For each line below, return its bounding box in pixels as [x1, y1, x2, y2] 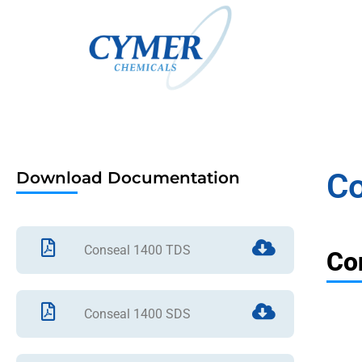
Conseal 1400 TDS [84, 242, 192, 258]
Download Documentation [16, 168, 240, 188]
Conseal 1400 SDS [84, 305, 192, 322]
